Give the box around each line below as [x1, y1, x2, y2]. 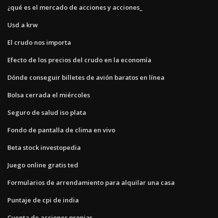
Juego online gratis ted [7, 160, 78, 169]
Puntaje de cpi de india [7, 195, 79, 204]
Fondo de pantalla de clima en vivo [7, 125, 115, 134]
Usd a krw [7, 20, 38, 29]
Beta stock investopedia [7, 143, 81, 152]
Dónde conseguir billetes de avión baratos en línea [7, 73, 164, 82]
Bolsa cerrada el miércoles [7, 90, 90, 99]
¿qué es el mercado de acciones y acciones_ [7, 2, 143, 12]
